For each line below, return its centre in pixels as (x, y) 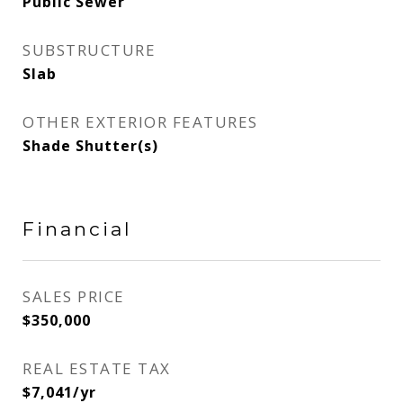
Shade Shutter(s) (90, 146)
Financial (77, 229)
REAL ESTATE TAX (97, 368)
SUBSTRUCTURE (89, 50)
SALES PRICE (74, 296)
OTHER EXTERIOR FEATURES (140, 122)
